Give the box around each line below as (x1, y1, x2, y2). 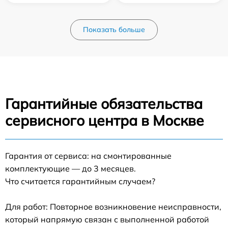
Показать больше (83, 24, 145, 34)
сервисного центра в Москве (5, 111, 204, 129)
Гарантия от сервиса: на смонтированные (5, 150, 172, 161)
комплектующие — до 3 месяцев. (5, 163, 136, 174)
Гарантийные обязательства (5, 94, 203, 112)
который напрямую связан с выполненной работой (5, 214, 209, 224)
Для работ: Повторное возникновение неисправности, (5, 201, 221, 212)
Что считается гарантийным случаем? (5, 176, 155, 186)
